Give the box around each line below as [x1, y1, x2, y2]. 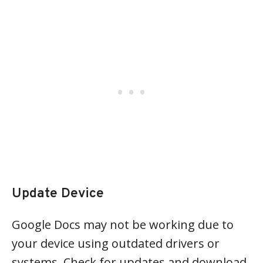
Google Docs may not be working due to [12, 217, 234, 233]
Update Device [12, 186, 104, 203]
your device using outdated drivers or [12, 235, 220, 252]
